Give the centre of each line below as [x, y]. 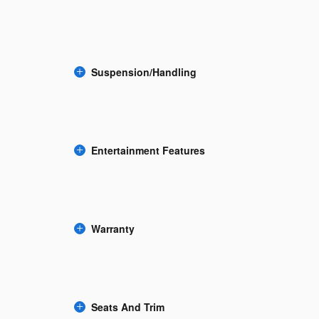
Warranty [113, 228]
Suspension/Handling [144, 72]
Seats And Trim [128, 307]
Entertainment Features [148, 150]
